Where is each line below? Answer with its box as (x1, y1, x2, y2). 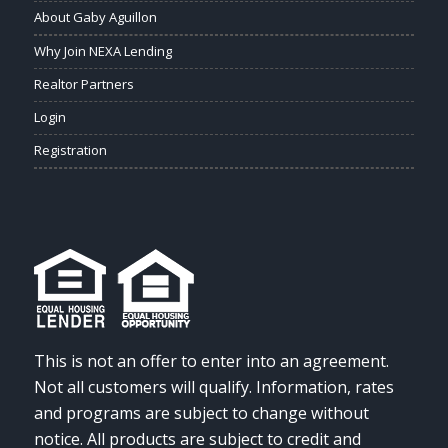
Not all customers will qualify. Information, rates (33, 376, 394, 399)
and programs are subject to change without (33, 402, 369, 425)
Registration (33, 140, 107, 159)
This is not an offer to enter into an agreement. (33, 350, 389, 373)
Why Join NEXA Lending (33, 41, 172, 60)
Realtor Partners (33, 74, 134, 93)
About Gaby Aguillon (33, 7, 157, 26)
